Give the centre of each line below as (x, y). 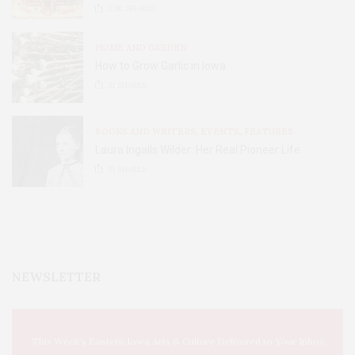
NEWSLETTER (56, 277)
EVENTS (220, 131)
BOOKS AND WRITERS (145, 131)
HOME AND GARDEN (141, 47)
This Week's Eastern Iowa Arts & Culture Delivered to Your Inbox (177, 342)
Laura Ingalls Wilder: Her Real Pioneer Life (198, 149)
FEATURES (269, 131)
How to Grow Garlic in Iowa (160, 65)
